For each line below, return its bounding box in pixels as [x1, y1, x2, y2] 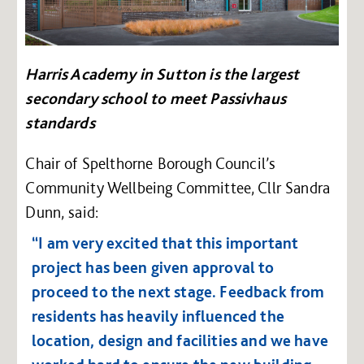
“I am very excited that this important [32, 232, 299, 253]
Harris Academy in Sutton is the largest [25, 64, 300, 84]
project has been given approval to [32, 257, 275, 277]
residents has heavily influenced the [32, 305, 284, 326]
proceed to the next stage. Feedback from [32, 281, 325, 301]
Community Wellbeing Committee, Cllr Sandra [25, 178, 331, 197]
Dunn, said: [25, 202, 99, 222]
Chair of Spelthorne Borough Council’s [25, 154, 276, 173]
